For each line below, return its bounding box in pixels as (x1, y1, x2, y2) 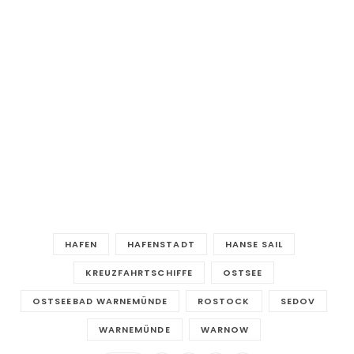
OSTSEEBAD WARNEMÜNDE (32, 295, 168, 308)
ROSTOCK (198, 295, 250, 308)
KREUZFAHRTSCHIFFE (85, 266, 193, 280)
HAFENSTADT (127, 238, 195, 251)
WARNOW (200, 323, 249, 337)
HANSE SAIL (224, 238, 284, 251)
